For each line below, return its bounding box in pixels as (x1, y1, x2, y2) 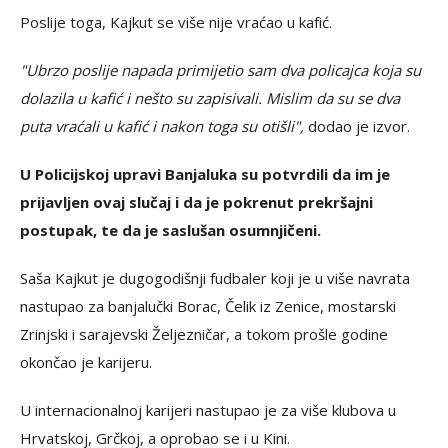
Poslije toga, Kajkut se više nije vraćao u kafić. (20, 12, 332, 32)
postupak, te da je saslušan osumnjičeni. (20, 220, 321, 240)
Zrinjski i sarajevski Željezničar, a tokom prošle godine (20, 324, 388, 344)
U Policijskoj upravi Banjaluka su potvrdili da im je (20, 164, 390, 184)
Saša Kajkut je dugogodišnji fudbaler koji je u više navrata (20, 268, 410, 288)
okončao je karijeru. (20, 352, 152, 372)
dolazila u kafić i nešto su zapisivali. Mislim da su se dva (20, 88, 400, 108)
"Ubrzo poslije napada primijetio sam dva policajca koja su (20, 60, 421, 80)
